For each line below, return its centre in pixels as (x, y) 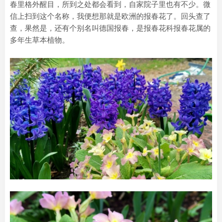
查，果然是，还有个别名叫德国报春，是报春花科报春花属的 (110, 28)
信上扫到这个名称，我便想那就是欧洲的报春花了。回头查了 (110, 16)
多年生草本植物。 (40, 40)
